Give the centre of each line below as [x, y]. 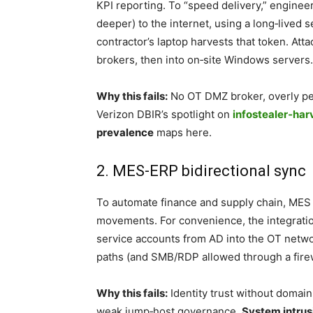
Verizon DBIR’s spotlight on [165, 114]
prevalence [125, 132]
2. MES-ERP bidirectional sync [201, 171]
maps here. [183, 132]
